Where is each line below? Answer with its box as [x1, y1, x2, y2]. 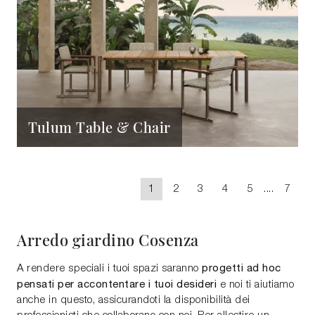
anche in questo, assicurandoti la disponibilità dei [17, 295, 250, 306]
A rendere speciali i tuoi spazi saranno [17, 264, 202, 274]
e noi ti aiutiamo [217, 280, 294, 290]
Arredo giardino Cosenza [17, 229, 199, 250]
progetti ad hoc [202, 262, 281, 274]
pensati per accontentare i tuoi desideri [17, 278, 217, 290]
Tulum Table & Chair [28, 117, 171, 137]
